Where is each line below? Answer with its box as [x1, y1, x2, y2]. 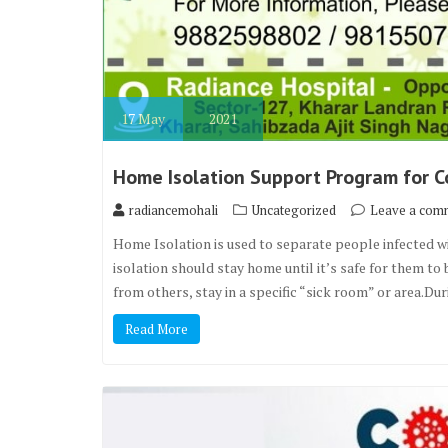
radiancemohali [129, 201, 218, 220]
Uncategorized [252, 201, 336, 220]
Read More [125, 320, 188, 339]
